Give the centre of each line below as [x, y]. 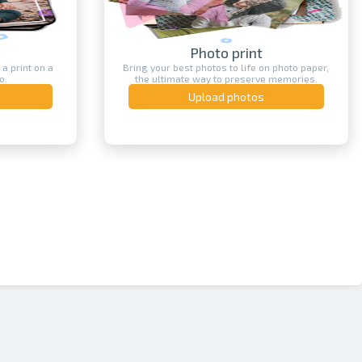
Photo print [207, 52]
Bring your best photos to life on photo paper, [207, 67]
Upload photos [207, 96]
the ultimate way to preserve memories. [207, 78]
